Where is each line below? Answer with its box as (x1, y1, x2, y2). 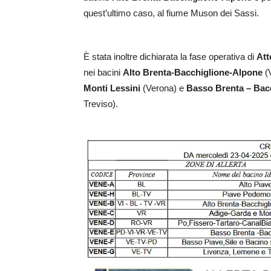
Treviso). (83, 99, 118, 109)
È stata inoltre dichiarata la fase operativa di (83, 51, 256, 62)
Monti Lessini (83, 83, 140, 93)
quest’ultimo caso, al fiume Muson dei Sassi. (83, 8, 259, 18)
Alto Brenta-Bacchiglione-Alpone (123, 67, 263, 77)
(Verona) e (140, 83, 186, 93)
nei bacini (83, 67, 123, 77)
